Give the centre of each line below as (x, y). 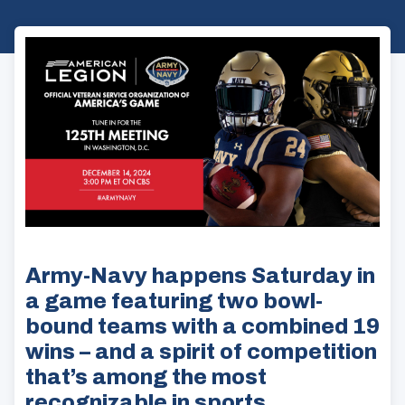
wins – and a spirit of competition (201, 352)
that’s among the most (146, 377)
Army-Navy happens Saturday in (200, 276)
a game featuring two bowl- (174, 301)
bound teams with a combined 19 (202, 327)
